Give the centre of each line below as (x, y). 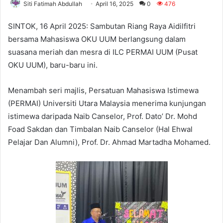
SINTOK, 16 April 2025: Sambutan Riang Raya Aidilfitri (102, 26)
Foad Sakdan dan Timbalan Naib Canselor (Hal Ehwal (100, 129)
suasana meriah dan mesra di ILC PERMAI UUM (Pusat (103, 52)
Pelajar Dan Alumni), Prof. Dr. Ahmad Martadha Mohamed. (109, 142)
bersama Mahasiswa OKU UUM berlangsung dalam (97, 39)
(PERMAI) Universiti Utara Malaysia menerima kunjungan (107, 103)
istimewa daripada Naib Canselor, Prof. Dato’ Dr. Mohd (103, 116)
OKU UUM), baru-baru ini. (53, 65)
